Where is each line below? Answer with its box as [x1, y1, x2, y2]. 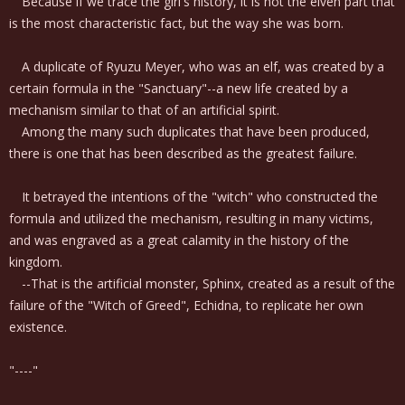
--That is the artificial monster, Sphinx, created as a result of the [9, 275, 395, 292]
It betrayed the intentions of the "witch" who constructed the [9, 188, 378, 205]
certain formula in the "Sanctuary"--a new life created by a [9, 80, 348, 97]
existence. [9, 318, 67, 335]
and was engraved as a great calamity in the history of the [9, 231, 349, 249]
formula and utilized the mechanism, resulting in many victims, [9, 210, 373, 227]
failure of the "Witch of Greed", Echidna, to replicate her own [9, 297, 363, 314]
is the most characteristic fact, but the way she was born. [9, 14, 344, 32]
